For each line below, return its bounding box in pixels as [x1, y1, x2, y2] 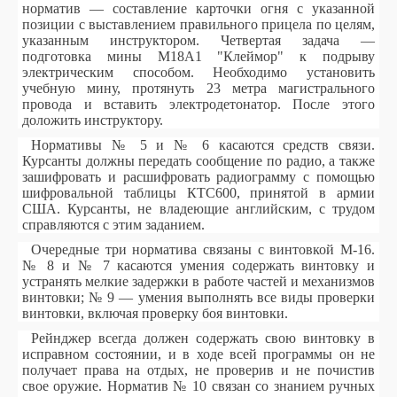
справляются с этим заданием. [22, 217, 208, 232]
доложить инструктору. [22, 113, 167, 128]
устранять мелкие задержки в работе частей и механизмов [22, 274, 375, 289]
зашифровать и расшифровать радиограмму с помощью [22, 169, 375, 184]
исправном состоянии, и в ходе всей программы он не [22, 346, 375, 362]
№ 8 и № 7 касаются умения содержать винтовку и [22, 258, 375, 273]
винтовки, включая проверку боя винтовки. [22, 306, 292, 321]
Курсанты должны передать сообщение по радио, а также [22, 153, 375, 168]
